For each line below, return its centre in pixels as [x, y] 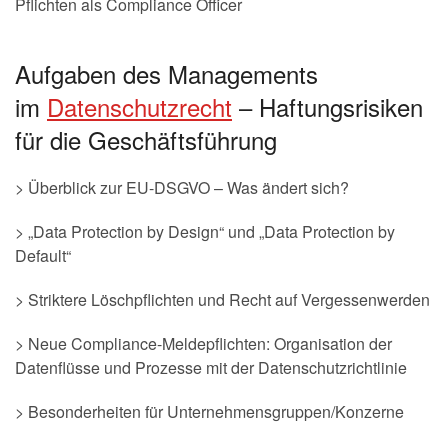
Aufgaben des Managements [166, 73]
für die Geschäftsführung [146, 139]
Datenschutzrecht [139, 106]
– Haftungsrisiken [327, 106]
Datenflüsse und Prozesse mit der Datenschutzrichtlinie [211, 367]
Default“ [43, 255]
